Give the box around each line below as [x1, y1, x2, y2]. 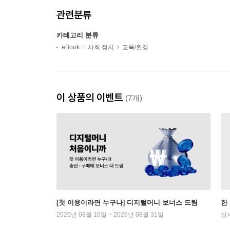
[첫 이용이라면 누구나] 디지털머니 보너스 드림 [56, 198, 198, 206]
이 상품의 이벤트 [56, 90, 125, 104]
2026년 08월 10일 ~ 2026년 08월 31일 [56, 210, 164, 218]
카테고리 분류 [56, 31, 99, 39]
